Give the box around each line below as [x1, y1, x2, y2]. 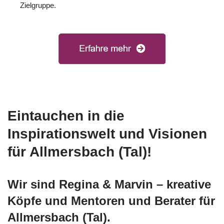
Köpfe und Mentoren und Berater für [7, 193, 215, 207]
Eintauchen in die [7, 107, 124, 123]
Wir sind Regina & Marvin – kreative [7, 177, 211, 191]
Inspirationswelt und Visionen [7, 125, 207, 141]
